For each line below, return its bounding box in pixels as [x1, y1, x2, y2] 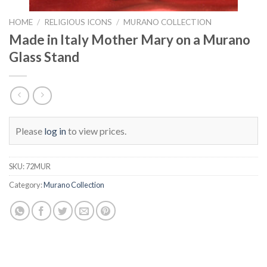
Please [15, 125, 44, 136]
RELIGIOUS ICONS [44, 17, 113, 27]
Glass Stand [9, 48, 79, 65]
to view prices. [66, 125, 126, 136]
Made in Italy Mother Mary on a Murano [9, 31, 250, 48]
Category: [9, 179, 44, 190]
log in [44, 125, 66, 136]
